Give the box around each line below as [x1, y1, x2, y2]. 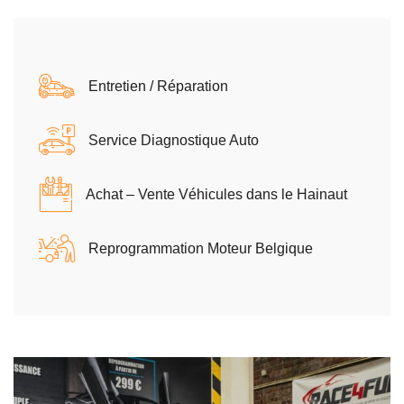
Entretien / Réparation [88, 78, 228, 95]
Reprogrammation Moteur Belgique [88, 241, 313, 257]
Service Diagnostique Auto [88, 133, 259, 149]
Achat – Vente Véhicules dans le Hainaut [86, 187, 347, 203]
